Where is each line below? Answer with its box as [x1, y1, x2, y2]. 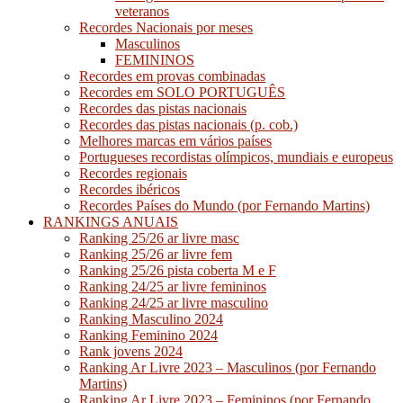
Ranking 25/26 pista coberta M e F [79, 262, 276, 278]
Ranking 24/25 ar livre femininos [79, 278, 266, 294]
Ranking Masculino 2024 [79, 310, 223, 327]
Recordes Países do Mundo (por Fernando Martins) [79, 197, 370, 213]
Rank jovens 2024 [79, 343, 183, 359]
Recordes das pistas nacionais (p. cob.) [79, 116, 298, 132]
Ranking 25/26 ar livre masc [79, 229, 239, 246]
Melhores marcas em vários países [79, 132, 272, 148]
